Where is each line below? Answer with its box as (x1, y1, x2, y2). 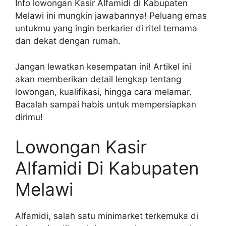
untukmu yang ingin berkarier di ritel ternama (15, 23, 197, 34)
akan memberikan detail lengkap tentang (15, 74, 181, 84)
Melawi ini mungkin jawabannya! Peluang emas (15, 11, 207, 21)
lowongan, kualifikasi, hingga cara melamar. (15, 86, 192, 97)
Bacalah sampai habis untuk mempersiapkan (15, 99, 196, 109)
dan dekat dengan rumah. (15, 36, 121, 46)
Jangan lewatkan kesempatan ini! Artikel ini (15, 61, 191, 72)
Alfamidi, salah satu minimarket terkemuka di (15, 211, 198, 221)
